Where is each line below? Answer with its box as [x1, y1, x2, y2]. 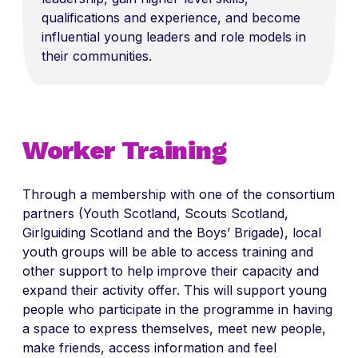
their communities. [42, 48, 152, 65]
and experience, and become [120, 10, 300, 26]
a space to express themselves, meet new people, [22, 320, 326, 337]
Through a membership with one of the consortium [22, 186, 335, 203]
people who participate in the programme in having [22, 301, 332, 318]
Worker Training [22, 135, 227, 166]
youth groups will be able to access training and [22, 244, 313, 261]
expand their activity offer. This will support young [22, 282, 327, 299]
